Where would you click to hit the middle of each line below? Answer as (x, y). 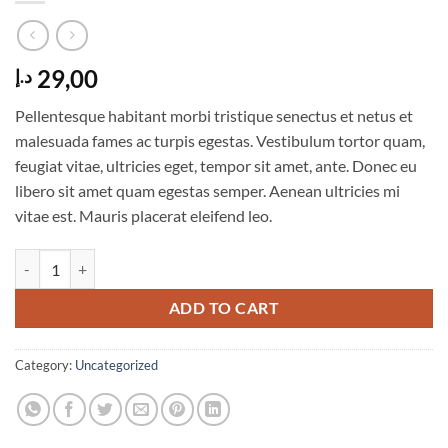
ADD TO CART (224, 308)
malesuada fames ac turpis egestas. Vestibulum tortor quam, (220, 141)
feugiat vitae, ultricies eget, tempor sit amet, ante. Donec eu (216, 166)
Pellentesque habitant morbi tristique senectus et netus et (214, 116)
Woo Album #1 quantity (89, 260)
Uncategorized (116, 365)
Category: (45, 365)
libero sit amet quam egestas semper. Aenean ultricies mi (207, 191)
